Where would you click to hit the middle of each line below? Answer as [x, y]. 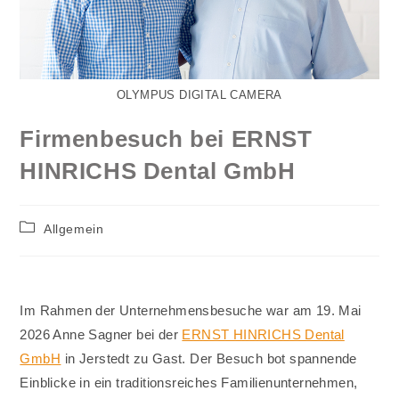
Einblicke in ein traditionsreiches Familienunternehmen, [189, 383]
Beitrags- [47, 227]
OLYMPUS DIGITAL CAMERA [199, 95]
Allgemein [74, 229]
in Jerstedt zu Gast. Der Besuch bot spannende [209, 359]
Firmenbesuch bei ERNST [166, 139]
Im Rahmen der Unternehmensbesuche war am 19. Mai [191, 311]
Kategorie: [51, 244]
